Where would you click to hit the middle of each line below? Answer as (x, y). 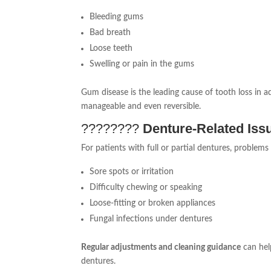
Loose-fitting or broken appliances (153, 204)
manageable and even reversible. (141, 107)
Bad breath (110, 33)
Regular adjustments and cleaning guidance (161, 248)
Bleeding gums (117, 17)
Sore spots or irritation (132, 172)
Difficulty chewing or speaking (146, 188)
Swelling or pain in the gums (142, 64)
